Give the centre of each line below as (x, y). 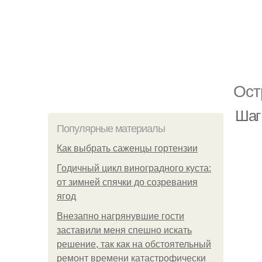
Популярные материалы (111, 129)
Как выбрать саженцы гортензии (127, 148)
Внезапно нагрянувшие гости (120, 216)
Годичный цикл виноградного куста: (134, 168)
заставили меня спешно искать (124, 230)
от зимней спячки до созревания (127, 182)
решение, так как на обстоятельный (134, 244)
